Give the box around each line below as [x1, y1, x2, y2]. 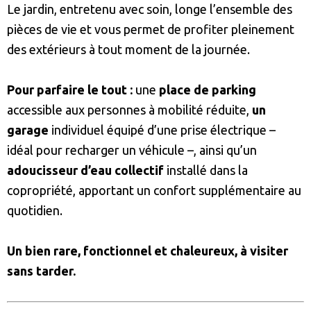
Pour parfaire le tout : [7, 83, 135, 97]
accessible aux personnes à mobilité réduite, [7, 103, 252, 117]
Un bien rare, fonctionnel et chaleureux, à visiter [7, 244, 288, 258]
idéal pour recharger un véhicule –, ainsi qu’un [7, 143, 257, 158]
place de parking [159, 83, 256, 97]
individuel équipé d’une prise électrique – [49, 123, 276, 137]
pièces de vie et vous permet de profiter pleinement [7, 22, 294, 37]
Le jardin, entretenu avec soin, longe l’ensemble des [7, 2, 292, 17]
